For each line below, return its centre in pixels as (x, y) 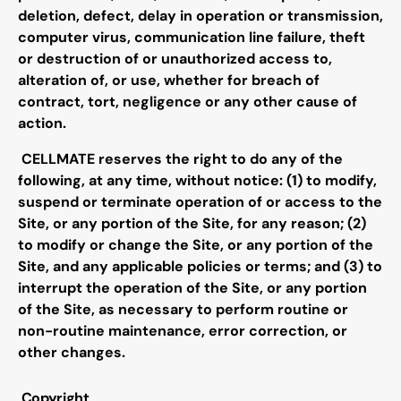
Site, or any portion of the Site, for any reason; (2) (192, 224)
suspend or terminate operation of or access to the (200, 202)
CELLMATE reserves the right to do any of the (182, 159)
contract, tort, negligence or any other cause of (188, 102)
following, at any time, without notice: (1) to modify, (197, 181)
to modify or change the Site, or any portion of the (196, 245)
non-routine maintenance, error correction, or (183, 331)
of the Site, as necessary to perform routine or (183, 310)
